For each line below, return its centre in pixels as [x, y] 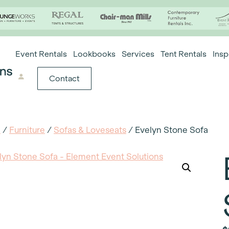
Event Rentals [41, 54]
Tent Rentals [184, 54]
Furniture [27, 130]
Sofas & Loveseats [90, 130]
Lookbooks [95, 54]
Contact [64, 78]
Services [138, 54]
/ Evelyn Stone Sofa [167, 130]
